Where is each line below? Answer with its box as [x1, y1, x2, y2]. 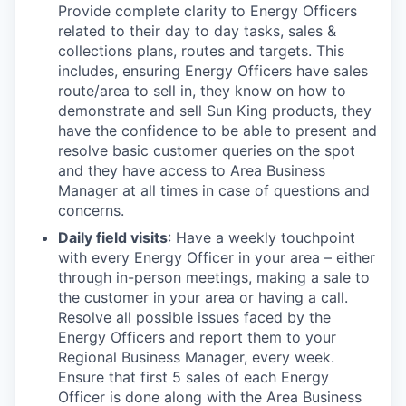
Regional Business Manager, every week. [58, 348, 334, 366]
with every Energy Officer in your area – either [58, 248, 375, 266]
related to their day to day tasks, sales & [58, 22, 336, 40]
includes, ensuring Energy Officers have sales [58, 62, 368, 80]
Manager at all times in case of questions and [58, 181, 370, 199]
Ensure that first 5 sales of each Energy [58, 368, 329, 386]
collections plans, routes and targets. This [58, 42, 344, 60]
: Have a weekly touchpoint [168, 228, 355, 246]
